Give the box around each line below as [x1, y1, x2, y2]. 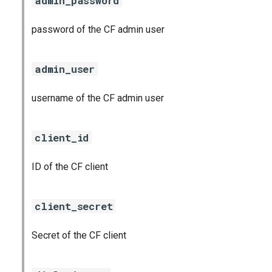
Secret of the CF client [32, 229, 126, 241]
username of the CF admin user [32, 92, 164, 104]
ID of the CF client [32, 161, 108, 172]
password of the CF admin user [32, 24, 165, 35]
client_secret [35, 199, 113, 213]
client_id [35, 131, 89, 144]
